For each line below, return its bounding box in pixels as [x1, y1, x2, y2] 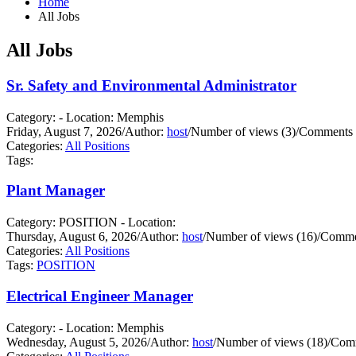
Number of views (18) [216, 335, 327, 349]
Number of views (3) [191, 124, 296, 138]
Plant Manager [6, 182, 105, 199]
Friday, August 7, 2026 [6, 124, 122, 138]
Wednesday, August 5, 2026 [6, 335, 147, 349]
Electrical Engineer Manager [6, 288, 193, 305]
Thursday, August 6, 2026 [6, 230, 137, 244]
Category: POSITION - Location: [6, 215, 176, 230]
